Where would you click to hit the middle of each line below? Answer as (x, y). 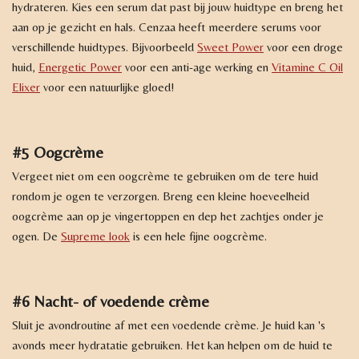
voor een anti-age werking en (197, 67)
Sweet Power (230, 47)
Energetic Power (80, 67)
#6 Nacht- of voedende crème (111, 301)
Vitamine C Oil (307, 67)
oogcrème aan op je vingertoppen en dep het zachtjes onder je (168, 216)
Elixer (26, 87)
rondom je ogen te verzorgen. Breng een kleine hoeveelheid (161, 196)
